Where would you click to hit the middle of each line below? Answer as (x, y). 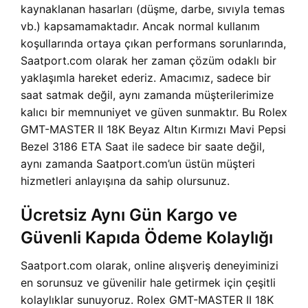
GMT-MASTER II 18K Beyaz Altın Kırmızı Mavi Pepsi (153, 129)
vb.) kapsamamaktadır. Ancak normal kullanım (140, 26)
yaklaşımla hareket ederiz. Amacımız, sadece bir (146, 78)
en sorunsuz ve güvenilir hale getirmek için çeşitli (148, 283)
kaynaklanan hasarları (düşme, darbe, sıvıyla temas (153, 9)
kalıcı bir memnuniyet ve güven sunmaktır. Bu (140, 112)
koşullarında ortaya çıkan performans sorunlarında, (153, 43)
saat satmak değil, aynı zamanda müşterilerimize (147, 95)
